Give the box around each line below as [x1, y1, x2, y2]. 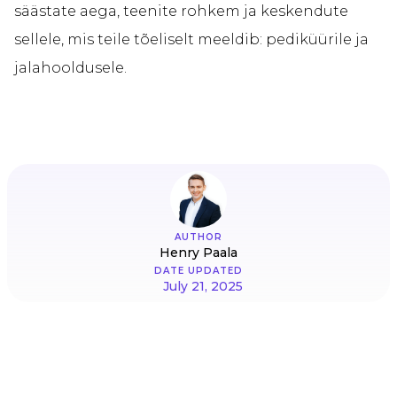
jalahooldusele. [14, 59, 127, 77]
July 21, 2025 [163, 278, 243, 295]
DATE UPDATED [154, 265, 243, 277]
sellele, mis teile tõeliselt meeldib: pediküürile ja [14, 31, 369, 49]
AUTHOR [175, 231, 222, 244]
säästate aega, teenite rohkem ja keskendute [14, 3, 348, 20]
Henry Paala [160, 245, 237, 261]
